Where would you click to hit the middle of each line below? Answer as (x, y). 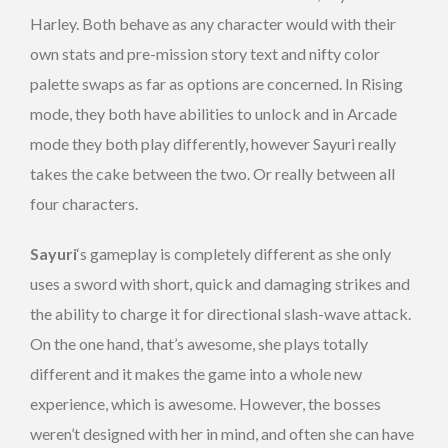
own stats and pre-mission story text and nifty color (205, 53)
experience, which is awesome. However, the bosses (205, 403)
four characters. (84, 203)
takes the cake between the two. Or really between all (212, 173)
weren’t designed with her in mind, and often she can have (222, 433)
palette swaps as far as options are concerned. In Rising (216, 83)
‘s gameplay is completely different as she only (234, 253)
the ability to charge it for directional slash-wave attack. (220, 313)
